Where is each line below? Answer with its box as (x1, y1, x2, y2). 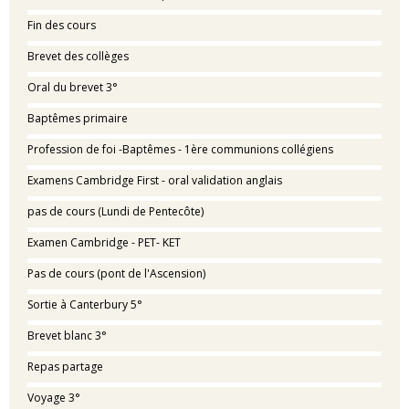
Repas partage (27, 359, 103, 374)
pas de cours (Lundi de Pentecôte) (27, 204, 204, 219)
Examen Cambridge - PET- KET (27, 235, 181, 250)
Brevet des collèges (27, 48, 129, 64)
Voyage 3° (27, 390, 80, 405)
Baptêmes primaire (27, 110, 128, 126)
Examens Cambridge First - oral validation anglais (27, 173, 282, 188)
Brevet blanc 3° (27, 328, 107, 343)
